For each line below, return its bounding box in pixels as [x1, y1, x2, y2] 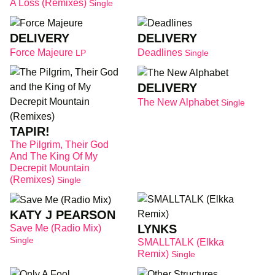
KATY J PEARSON [10, 207, 115, 222]
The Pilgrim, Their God [10, 139, 109, 150]
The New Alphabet [137, 96, 221, 107]
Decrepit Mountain [10, 162, 90, 173]
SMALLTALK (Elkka [137, 236, 224, 247]
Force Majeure [10, 47, 76, 58]
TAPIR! [10, 124, 50, 138]
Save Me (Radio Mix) [10, 222, 101, 233]
